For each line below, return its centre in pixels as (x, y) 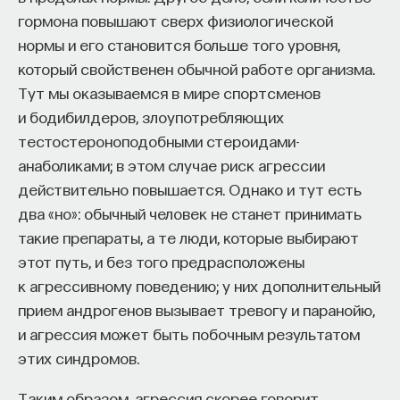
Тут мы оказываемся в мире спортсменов (169, 92)
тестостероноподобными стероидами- (159, 140)
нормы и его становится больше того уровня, (179, 44)
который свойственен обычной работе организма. (196, 68)
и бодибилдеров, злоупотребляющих (151, 116)
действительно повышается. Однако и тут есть (190, 188)
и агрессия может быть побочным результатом (189, 333)
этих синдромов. (79, 357)
